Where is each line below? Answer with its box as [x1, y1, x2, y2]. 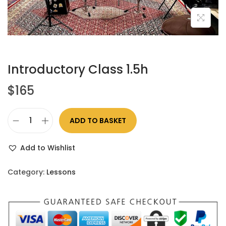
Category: [8, 167, 46, 178]
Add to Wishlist [20, 143, 75, 153]
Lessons [46, 167, 76, 178]
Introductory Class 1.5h [8, 61, 148, 78]
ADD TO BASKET [70, 116, 126, 126]
